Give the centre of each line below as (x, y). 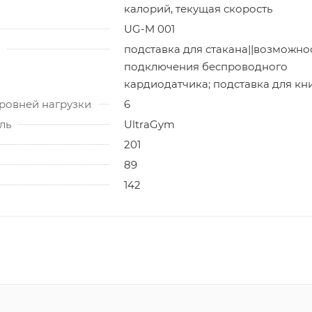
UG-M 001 (149, 29)
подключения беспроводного (206, 66)
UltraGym (149, 124)
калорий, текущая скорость (198, 8)
